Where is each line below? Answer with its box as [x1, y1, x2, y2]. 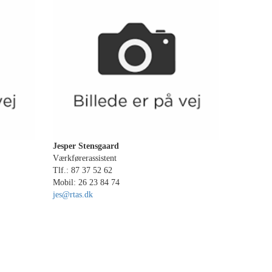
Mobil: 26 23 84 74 [53, 178, 120, 187]
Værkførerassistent [53, 154, 117, 163]
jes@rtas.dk [53, 190, 93, 199]
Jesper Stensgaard [53, 141, 120, 151]
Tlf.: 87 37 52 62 [53, 166, 113, 175]
